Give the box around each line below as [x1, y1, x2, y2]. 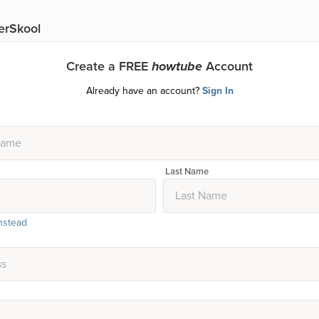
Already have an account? [85, 84, 202, 97]
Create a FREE [66, 58, 152, 74]
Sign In [202, 84, 234, 97]
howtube [152, 58, 202, 74]
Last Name [165, 165, 209, 177]
